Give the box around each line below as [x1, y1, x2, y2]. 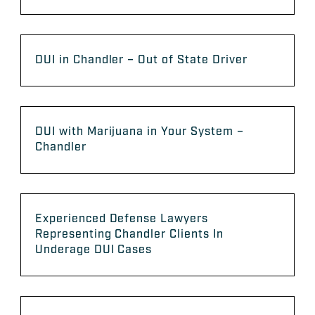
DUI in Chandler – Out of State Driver [35, 53, 247, 68]
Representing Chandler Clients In [35, 227, 224, 243]
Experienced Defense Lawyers [35, 212, 208, 227]
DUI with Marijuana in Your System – [35, 124, 244, 140]
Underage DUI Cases [35, 243, 153, 258]
